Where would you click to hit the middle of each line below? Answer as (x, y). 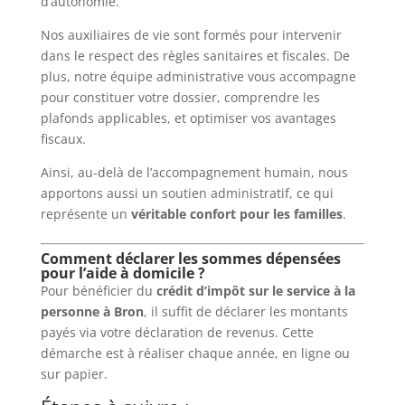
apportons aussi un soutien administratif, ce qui (187, 193)
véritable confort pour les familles (236, 213)
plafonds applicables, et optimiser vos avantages (188, 118)
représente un (85, 213)
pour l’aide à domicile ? (122, 273)
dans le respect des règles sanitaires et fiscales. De (195, 55)
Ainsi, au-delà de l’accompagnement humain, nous (194, 172)
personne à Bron (92, 311)
